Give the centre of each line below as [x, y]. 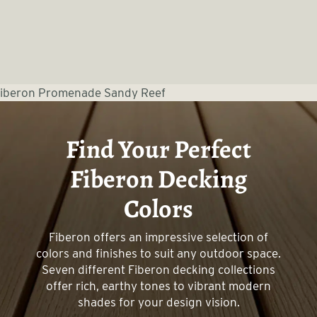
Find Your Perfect [158, 152]
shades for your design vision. [158, 302]
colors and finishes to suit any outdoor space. [158, 254]
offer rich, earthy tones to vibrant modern [158, 286]
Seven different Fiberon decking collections [158, 270]
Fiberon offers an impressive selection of [158, 237]
